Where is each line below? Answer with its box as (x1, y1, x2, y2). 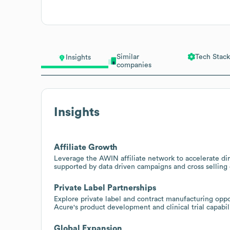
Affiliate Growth (54, 143, 118, 151)
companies (116, 61, 151, 69)
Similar (116, 53, 139, 61)
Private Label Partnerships (54, 183, 156, 192)
